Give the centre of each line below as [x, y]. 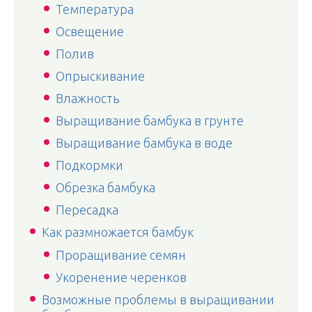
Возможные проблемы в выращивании [158, 299]
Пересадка [87, 210]
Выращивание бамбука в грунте [150, 120]
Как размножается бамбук [118, 232]
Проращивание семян [121, 255]
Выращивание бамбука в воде [144, 143]
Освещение [90, 31]
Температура [95, 9]
